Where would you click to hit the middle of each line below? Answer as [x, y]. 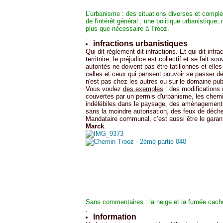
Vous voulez [104, 89]
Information [115, 217]
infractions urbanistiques [140, 44]
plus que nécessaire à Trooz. [127, 29]
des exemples [143, 89]
